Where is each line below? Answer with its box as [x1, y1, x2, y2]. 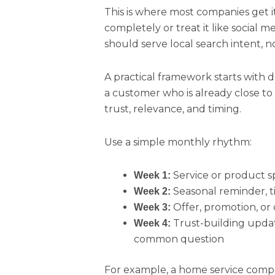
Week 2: [134, 185, 171, 196]
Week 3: [134, 201, 171, 212]
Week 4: [134, 217, 171, 228]
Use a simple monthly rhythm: [104, 136, 252, 148]
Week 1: [134, 169, 171, 180]
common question [134, 233, 225, 245]
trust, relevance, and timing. [104, 103, 242, 115]
